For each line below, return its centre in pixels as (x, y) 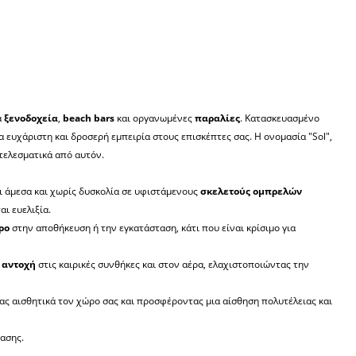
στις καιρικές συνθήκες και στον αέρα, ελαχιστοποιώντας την (172, 265)
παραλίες (217, 118)
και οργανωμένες (155, 118)
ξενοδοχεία (31, 118)
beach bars (89, 118)
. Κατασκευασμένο (280, 118)
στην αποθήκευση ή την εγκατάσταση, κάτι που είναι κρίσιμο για (153, 228)
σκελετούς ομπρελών (251, 192)
